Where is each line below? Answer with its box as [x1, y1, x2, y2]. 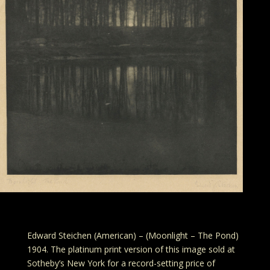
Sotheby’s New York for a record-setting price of [27, 257, 215, 269]
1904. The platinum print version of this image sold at [27, 243, 235, 255]
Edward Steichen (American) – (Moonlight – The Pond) [27, 229, 239, 241]
